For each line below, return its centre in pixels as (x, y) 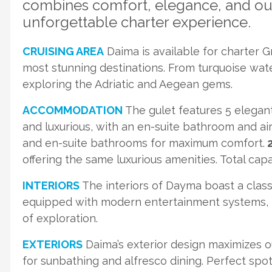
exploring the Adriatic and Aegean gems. (127, 84)
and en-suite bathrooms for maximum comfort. (144, 143)
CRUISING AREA (63, 51)
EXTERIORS (53, 244)
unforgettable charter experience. (137, 22)
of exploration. (60, 218)
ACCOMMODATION (73, 110)
